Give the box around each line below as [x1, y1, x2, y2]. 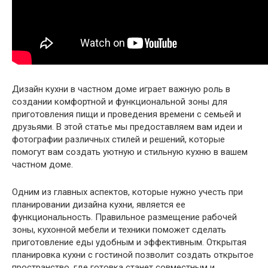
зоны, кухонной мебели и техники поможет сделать [12, 224, 226, 235]
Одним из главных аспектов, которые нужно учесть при [12, 186, 243, 197]
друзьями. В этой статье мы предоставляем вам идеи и [12, 121, 242, 132]
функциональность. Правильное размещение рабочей [12, 211, 237, 223]
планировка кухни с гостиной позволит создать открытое [12, 249, 254, 260]
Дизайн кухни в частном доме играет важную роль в [12, 83, 230, 95]
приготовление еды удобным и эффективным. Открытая [12, 236, 246, 248]
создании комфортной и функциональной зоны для [12, 96, 227, 107]
